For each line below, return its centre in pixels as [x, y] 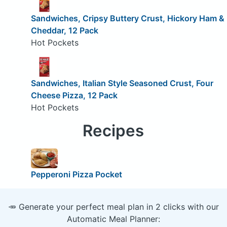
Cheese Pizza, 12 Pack [74, 95]
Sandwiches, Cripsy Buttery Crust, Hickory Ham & [127, 18]
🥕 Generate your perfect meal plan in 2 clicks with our [113, 207]
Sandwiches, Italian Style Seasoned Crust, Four [122, 83]
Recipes [113, 130]
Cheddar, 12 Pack [64, 30]
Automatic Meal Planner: [113, 219]
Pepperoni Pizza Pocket [76, 175]
